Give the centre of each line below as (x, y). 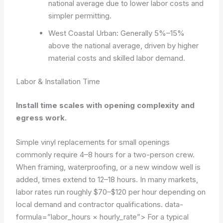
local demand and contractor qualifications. (91, 204)
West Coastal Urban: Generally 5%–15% (117, 33)
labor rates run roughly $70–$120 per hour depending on (111, 192)
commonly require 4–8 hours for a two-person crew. (106, 154)
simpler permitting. (80, 15)
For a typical (167, 217)
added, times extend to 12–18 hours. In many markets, (107, 179)
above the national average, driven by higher (124, 45)
